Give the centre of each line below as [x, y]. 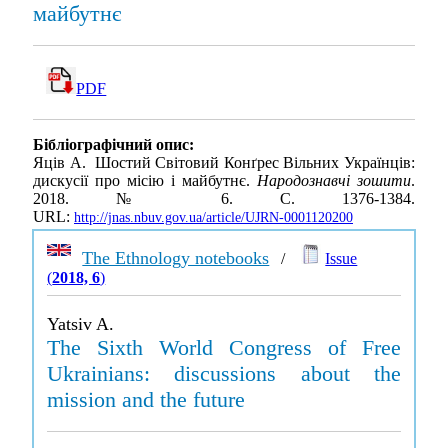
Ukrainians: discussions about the [224, 373]
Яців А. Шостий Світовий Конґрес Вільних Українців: [224, 163]
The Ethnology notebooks [176, 258]
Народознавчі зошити [334, 181]
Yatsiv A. [81, 324]
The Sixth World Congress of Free [224, 347]
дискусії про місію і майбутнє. [145, 181]
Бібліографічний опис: [113, 145]
